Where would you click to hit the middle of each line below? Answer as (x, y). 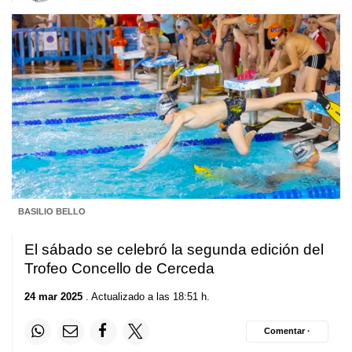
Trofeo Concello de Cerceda (119, 269)
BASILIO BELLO (51, 212)
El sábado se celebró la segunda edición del (174, 250)
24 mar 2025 (53, 296)
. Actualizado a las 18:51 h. (146, 296)
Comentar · (287, 331)
